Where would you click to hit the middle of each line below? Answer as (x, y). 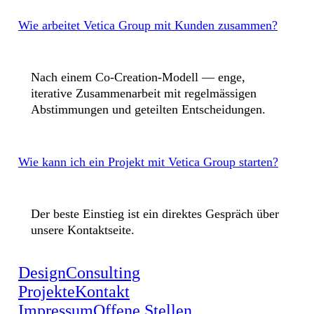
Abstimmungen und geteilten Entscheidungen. (148, 109)
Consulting (103, 273)
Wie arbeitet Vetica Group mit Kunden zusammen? (148, 25)
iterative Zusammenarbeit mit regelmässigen (144, 93)
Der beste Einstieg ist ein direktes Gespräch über (155, 214)
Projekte (47, 292)
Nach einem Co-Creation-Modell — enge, (138, 77)
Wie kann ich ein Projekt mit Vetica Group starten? (148, 162)
